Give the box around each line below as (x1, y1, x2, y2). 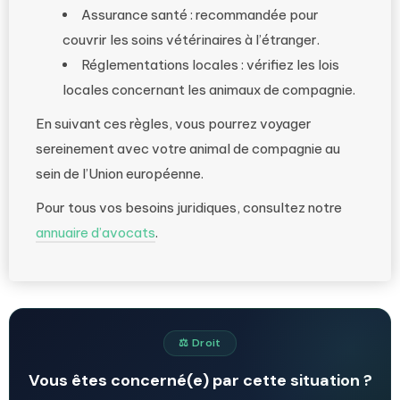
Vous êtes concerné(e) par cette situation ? (28, 370, 372, 391)
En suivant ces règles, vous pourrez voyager (36, 115, 312, 132)
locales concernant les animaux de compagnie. (62, 81, 355, 98)
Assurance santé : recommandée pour (81, 6, 319, 23)
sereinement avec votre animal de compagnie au (36, 140, 340, 157)
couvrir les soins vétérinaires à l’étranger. (62, 31, 320, 48)
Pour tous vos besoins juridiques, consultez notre (36, 199, 342, 216)
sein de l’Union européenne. (36, 165, 204, 182)
